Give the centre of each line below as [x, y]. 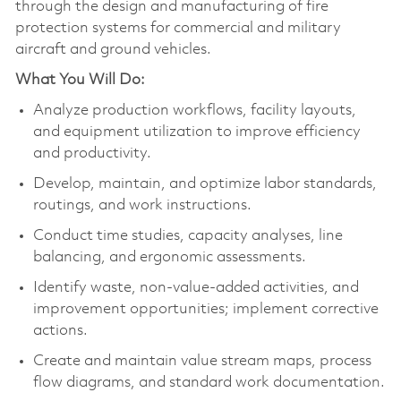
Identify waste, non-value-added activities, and [196, 287]
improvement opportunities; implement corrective [205, 309]
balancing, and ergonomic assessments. [169, 257]
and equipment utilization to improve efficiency [196, 132]
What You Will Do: [80, 80]
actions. [60, 330]
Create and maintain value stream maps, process [202, 361]
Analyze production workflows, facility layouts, [194, 110]
